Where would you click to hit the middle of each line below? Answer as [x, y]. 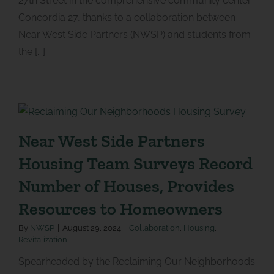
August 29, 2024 [91, 228]
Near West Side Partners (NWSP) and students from [134, 34]
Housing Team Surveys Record [135, 163]
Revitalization [43, 239]
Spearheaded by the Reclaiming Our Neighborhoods [136, 261]
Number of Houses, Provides [126, 186]
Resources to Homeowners [120, 208]
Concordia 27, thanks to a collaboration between [127, 17]
